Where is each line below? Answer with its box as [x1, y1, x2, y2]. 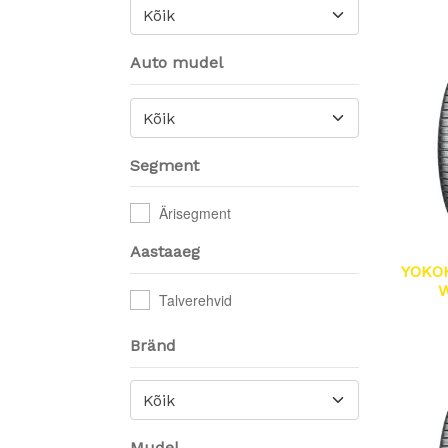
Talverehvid [159, 289, 233, 310]
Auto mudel [130, 52, 223, 72]
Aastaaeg [130, 242, 200, 262]
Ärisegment [159, 203, 232, 224]
